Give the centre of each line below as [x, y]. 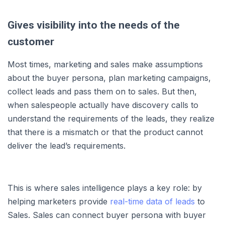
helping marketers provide [59, 201]
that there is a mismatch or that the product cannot [105, 132]
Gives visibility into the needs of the [94, 25]
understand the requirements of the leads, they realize [111, 118]
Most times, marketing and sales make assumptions [105, 64]
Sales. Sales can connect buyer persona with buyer [107, 215]
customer [31, 41]
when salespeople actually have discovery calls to [103, 105]
